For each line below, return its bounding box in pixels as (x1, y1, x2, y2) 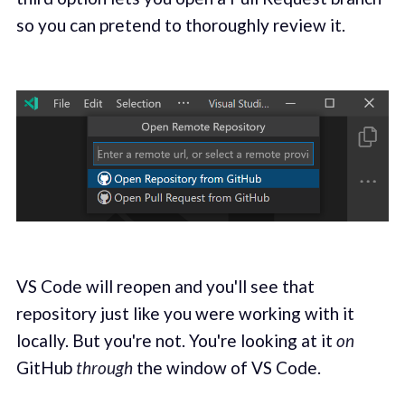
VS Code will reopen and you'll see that (15, 276, 315, 297)
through (75, 357, 133, 379)
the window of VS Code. (132, 357, 321, 379)
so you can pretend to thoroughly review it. (15, 14, 345, 35)
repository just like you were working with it (15, 303, 354, 325)
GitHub (15, 357, 76, 379)
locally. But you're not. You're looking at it (15, 330, 336, 352)
